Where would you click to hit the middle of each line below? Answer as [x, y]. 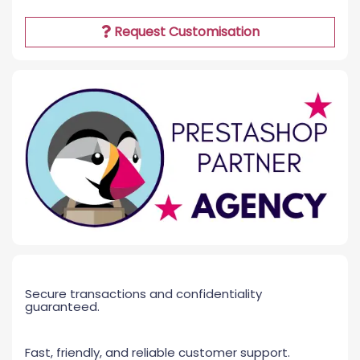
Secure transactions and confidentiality [143, 294]
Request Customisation [185, 32]
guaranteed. [62, 307]
